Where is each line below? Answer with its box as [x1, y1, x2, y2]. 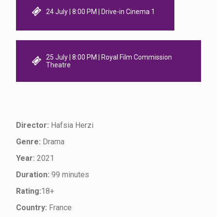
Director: [16, 120, 51, 130]
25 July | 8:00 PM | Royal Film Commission [46, 53, 172, 61]
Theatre [46, 61, 71, 69]
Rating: [16, 186, 41, 196]
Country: [16, 202, 47, 212]
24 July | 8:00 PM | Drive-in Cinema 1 [46, 7, 155, 15]
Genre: [16, 137, 43, 146]
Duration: [16, 170, 51, 179]
